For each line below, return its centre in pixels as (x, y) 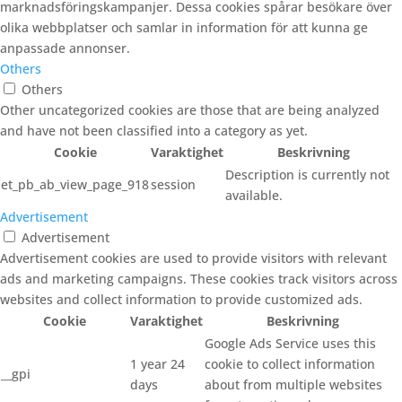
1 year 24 (157, 364)
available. (254, 196)
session (173, 185)
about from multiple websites (293, 385)
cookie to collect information (290, 364)
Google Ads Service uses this (290, 344)
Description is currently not (307, 175)
